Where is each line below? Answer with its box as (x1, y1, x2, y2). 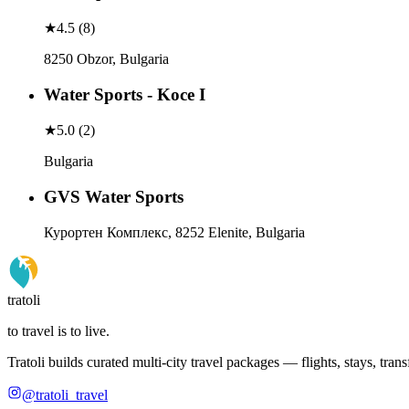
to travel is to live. (7, 322, 110, 339)
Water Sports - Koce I (44, 84, 205, 104)
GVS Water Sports (44, 187, 184, 207)
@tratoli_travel (22, 386, 108, 403)
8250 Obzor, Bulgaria (44, 51, 169, 67)
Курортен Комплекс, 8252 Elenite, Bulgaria (44, 224, 305, 240)
